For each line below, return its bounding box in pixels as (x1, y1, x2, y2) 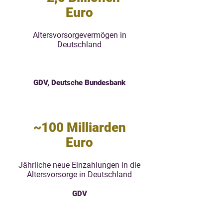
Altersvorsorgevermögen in (32, 30, 126, 40)
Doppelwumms (88, 201, 145, 217)
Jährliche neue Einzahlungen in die (18, 160, 140, 170)
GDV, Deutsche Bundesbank (33, 78, 125, 87)
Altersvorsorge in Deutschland (27, 170, 132, 179)
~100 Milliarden (33, 120, 126, 135)
